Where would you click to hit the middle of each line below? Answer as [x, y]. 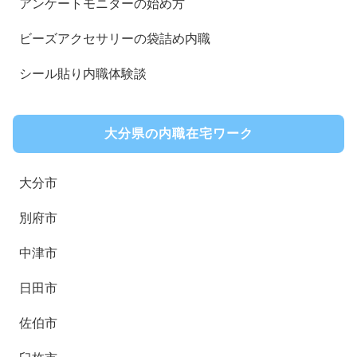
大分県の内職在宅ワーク [178, 133]
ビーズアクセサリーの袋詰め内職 [115, 39]
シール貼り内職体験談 [83, 74]
